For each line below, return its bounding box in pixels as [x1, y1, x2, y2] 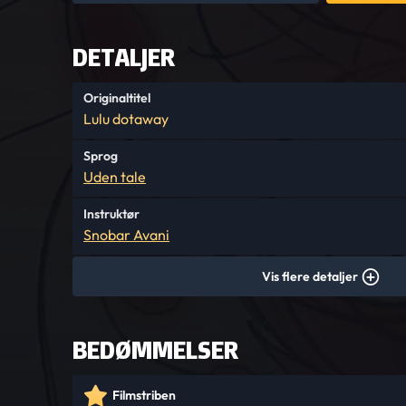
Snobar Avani [83, 226, 169, 244]
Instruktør [83, 206, 140, 222]
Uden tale [83, 168, 146, 186]
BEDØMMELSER [72, 333, 238, 366]
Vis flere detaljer [262, 268, 358, 285]
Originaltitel [83, 90, 150, 106]
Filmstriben [112, 387, 176, 403]
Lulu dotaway [83, 110, 169, 128]
